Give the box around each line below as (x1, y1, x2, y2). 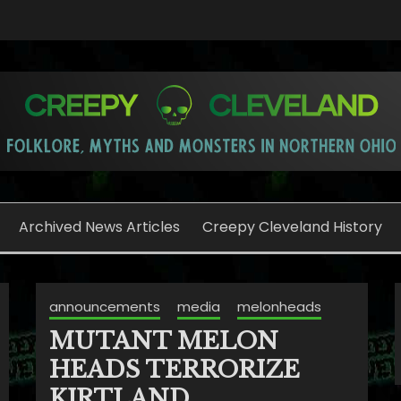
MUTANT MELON (48, 327, 278, 355)
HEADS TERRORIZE (48, 355, 300, 384)
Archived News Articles (18, 217, 180, 237)
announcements (48, 297, 160, 316)
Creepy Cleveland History (202, 217, 383, 237)
